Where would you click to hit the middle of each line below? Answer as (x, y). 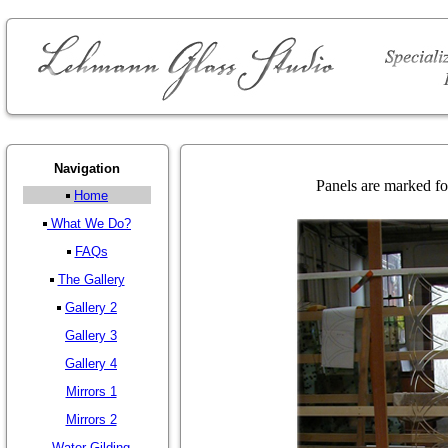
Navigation (87, 168)
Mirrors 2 (91, 419)
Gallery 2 (91, 307)
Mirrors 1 (91, 391)
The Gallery (91, 279)
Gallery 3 (91, 335)
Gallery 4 (91, 363)
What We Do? (91, 223)
